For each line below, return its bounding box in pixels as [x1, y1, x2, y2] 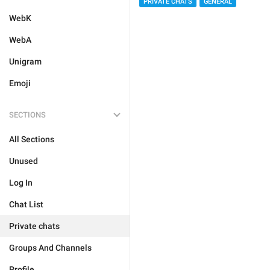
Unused [9, 156, 38, 166]
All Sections [9, 134, 54, 144]
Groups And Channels [9, 243, 92, 253]
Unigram [9, 57, 42, 66]
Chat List [9, 199, 43, 209]
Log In [9, 178, 33, 187]
